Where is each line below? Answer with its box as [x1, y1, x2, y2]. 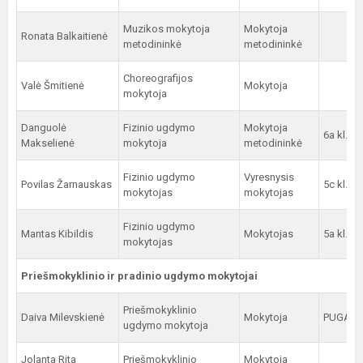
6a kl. [323, 129, 348, 141]
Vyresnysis [244, 171, 294, 183]
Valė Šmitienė [21, 79, 84, 92]
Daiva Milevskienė [21, 311, 105, 323]
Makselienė [21, 137, 75, 149]
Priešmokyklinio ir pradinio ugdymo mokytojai [21, 270, 258, 282]
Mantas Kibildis [21, 228, 93, 240]
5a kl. [323, 228, 348, 240]
